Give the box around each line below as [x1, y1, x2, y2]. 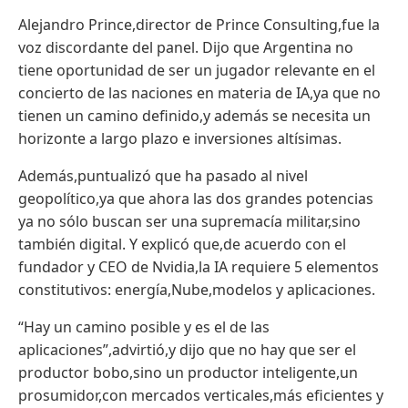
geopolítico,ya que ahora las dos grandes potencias [18, 188, 373, 209]
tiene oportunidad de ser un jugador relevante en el [18, 59, 375, 80]
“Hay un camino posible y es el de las [18, 316, 270, 337]
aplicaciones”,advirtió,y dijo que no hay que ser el [18, 339, 356, 360]
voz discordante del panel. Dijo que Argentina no [18, 36, 353, 57]
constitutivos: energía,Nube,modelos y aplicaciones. [18, 279, 375, 300]
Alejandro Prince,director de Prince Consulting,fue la [18, 14, 380, 35]
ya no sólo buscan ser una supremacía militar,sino [18, 210, 361, 231]
